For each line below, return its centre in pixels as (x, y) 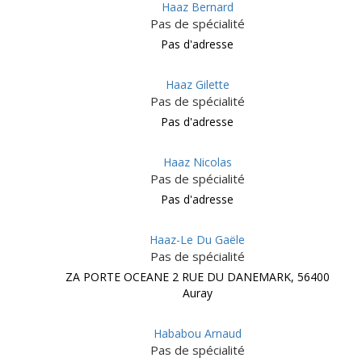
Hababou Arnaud (197, 333)
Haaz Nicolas (197, 162)
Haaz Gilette (197, 84)
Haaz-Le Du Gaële (197, 240)
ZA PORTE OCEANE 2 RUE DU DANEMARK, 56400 (197, 277)
